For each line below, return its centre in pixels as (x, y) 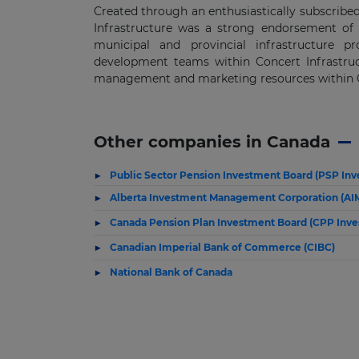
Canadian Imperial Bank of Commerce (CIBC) (222, 247)
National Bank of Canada (171, 272)
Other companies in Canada (212, 142)
